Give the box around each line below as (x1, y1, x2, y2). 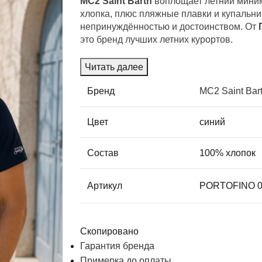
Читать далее (85, 61, 144, 72)
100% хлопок (199, 147, 256, 158)
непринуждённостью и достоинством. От (80, 21, 259, 32)
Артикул (87, 180, 123, 191)
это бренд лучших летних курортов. (80, 34, 233, 44)
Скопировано (80, 226, 139, 236)
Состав (87, 147, 119, 158)
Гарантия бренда (80, 240, 155, 251)
